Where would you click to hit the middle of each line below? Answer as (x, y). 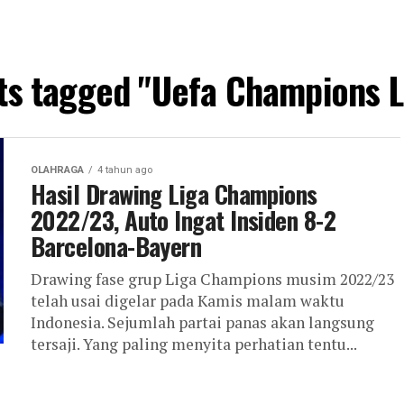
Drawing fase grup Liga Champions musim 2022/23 (212, 279)
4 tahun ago (125, 170)
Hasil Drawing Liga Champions (174, 194)
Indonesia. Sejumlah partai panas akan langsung (202, 322)
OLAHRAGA (57, 170)
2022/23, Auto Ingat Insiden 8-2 (184, 220)
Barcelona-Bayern (116, 246)
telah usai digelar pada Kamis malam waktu (188, 301)
